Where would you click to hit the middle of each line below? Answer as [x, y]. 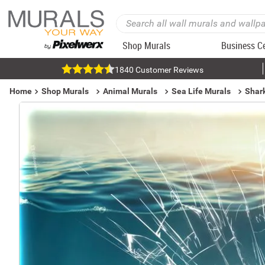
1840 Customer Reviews [159, 70]
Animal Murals [130, 91]
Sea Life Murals [201, 91]
